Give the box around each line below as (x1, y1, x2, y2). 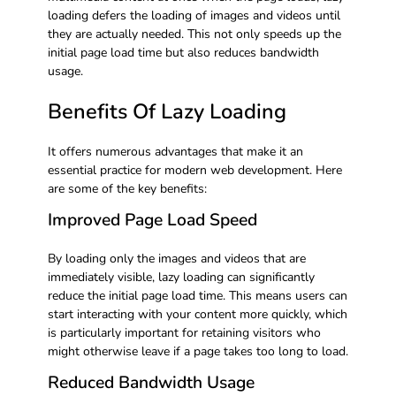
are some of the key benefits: (47, 180, 207, 198)
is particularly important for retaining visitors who (47, 324, 321, 341)
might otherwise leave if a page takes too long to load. (47, 342, 348, 360)
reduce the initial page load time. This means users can (47, 286, 347, 304)
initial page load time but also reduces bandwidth (47, 44, 319, 62)
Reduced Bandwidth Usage (47, 370, 255, 394)
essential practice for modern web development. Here (47, 162, 342, 179)
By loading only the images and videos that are (47, 249, 306, 267)
